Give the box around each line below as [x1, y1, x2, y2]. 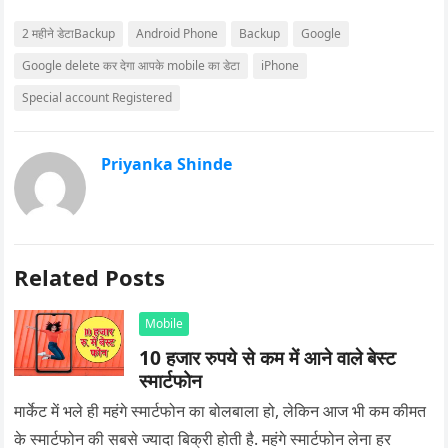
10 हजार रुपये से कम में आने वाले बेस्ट [139, 344, 397, 371]
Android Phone [136, 25, 219, 42]
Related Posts [14, 262, 166, 292]
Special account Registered [22, 89, 173, 106]
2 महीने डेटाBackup [22, 25, 116, 42]
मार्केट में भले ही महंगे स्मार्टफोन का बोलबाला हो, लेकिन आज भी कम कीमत [14, 400, 427, 422]
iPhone [261, 57, 300, 74]
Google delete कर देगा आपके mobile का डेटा [22, 57, 241, 74]
